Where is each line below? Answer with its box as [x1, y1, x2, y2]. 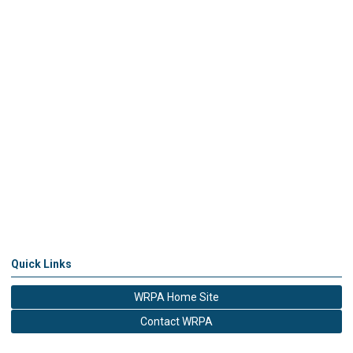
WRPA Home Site [134, 291, 219, 303]
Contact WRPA [140, 315, 213, 328]
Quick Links [11, 258, 72, 270]
